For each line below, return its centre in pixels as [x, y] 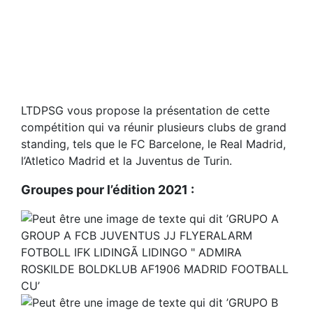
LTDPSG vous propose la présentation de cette [145, 110]
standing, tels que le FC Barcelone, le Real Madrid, [153, 144]
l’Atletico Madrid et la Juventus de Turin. [126, 160]
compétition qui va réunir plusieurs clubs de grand [154, 127]
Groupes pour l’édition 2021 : [108, 189]
